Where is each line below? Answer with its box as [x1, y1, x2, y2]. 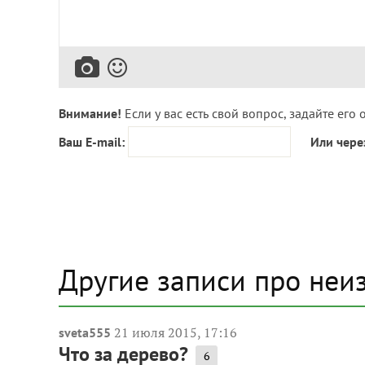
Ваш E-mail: [59, 134, 125, 151]
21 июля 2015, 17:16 [114, 323, 237, 342]
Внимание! [59, 105, 121, 122]
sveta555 [59, 324, 111, 341]
